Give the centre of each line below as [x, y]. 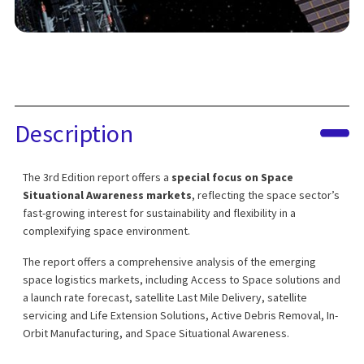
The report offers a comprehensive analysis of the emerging [169, 262]
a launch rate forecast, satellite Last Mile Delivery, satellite [165, 298]
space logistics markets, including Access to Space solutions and [182, 280]
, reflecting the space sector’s [266, 195]
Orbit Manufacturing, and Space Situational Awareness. [156, 334]
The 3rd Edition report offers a [97, 178]
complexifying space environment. [106, 231]
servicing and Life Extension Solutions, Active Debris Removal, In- [180, 316]
